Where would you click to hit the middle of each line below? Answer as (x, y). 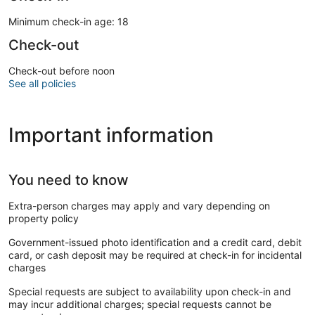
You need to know (69, 180)
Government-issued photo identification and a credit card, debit (155, 242)
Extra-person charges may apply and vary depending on (139, 205)
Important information (111, 135)
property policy (44, 218)
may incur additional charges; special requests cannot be (140, 304)
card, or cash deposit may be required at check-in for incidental (155, 255)
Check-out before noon (62, 70)
